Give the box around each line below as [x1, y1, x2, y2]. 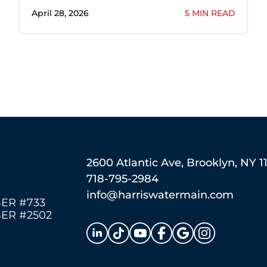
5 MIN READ [185, 8, 236, 19]
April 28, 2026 [31, 8, 89, 19]
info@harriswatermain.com [86, 188, 234, 201]
